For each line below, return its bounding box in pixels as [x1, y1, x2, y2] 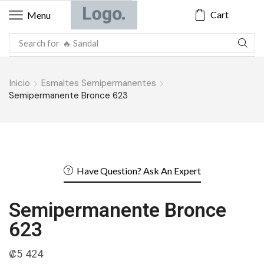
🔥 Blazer [62, 39, 98, 50]
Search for [18, 37, 60, 48]
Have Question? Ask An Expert [76, 165, 201, 177]
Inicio [9, 77, 30, 90]
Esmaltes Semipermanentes [41, 77, 156, 90]
